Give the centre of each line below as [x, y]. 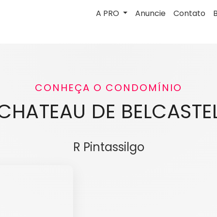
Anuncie [151, 13]
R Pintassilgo [108, 147]
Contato [190, 13]
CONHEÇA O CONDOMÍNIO [108, 88]
